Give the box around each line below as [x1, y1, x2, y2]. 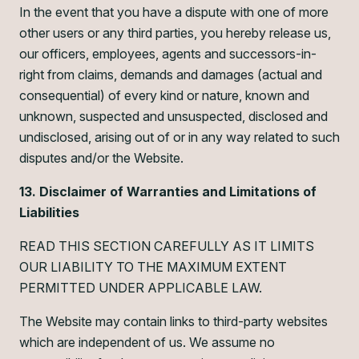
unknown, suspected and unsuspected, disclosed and [19, 108, 328, 124]
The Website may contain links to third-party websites [19, 313, 328, 329]
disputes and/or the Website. [19, 150, 184, 166]
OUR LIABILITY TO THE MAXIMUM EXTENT [19, 259, 287, 275]
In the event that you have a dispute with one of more [19, 4, 329, 20]
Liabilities [19, 204, 79, 220]
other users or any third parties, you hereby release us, [19, 25, 331, 41]
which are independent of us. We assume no [19, 334, 275, 350]
